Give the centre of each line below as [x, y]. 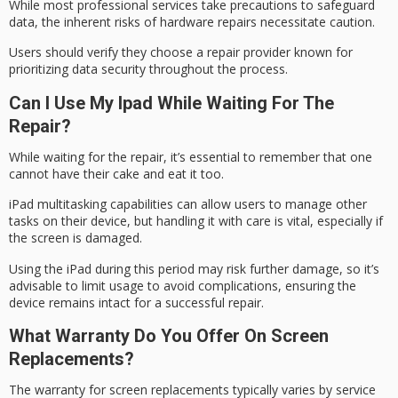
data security [109, 69]
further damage [295, 268]
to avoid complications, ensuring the [250, 285]
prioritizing [40, 69]
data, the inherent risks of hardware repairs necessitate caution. [192, 21]
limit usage [113, 285]
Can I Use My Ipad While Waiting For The [171, 103]
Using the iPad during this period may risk [129, 268]
